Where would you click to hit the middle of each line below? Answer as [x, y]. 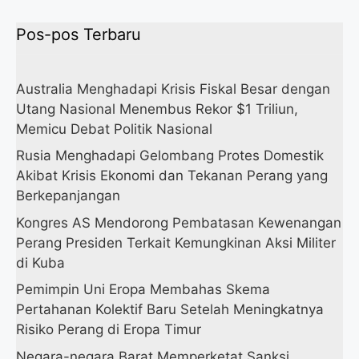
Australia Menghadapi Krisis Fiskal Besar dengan [173, 89]
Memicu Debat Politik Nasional [114, 129]
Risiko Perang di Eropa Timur [109, 330]
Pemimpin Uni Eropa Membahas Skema [143, 290]
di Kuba [40, 262]
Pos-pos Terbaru [79, 34]
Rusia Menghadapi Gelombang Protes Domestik [170, 156]
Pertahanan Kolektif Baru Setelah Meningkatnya [170, 310]
